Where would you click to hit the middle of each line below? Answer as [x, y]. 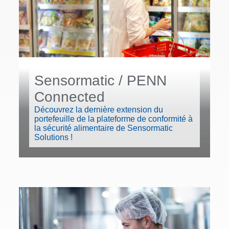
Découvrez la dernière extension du [99, 110]
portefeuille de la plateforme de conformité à [113, 119]
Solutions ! [53, 138]
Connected [70, 97]
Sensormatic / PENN [100, 81]
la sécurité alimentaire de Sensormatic [104, 128]
